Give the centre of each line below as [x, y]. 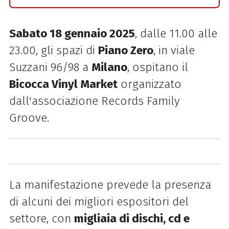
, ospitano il [157, 67]
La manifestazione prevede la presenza [110, 185]
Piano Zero [125, 50]
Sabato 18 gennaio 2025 [72, 33]
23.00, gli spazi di [53, 50]
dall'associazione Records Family [94, 101]
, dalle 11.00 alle [176, 33]
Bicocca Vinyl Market [63, 84]
